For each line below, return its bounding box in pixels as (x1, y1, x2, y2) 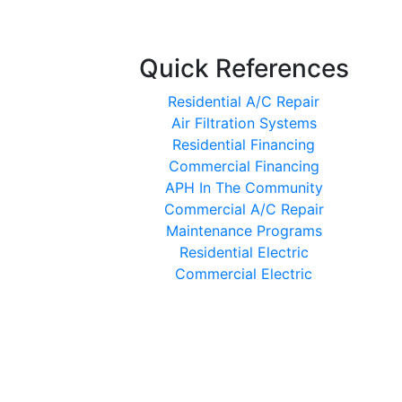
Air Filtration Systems (170, 113, 317, 132)
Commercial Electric (175, 264, 312, 283)
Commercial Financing (168, 156, 319, 175)
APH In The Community (164, 178, 323, 197)
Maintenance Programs (165, 221, 322, 240)
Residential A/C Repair (168, 92, 319, 110)
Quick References (138, 52, 349, 83)
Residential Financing (172, 135, 315, 153)
